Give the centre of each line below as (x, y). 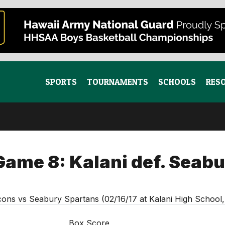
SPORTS (61, 82)
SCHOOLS (177, 82)
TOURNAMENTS (118, 82)
